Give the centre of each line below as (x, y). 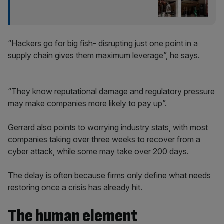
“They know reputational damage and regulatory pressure (111, 91)
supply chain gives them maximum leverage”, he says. (104, 55)
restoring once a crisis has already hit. (75, 187)
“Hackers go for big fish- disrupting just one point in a (103, 43)
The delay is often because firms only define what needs (109, 175)
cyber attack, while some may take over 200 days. (98, 151)
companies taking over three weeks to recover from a (104, 139)
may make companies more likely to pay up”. (87, 103)
